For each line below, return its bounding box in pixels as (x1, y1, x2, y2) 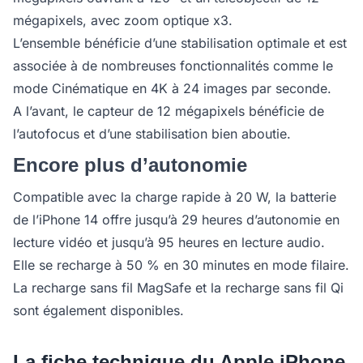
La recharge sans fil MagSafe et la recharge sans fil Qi (13, 280, 344, 296)
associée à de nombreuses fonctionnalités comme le (13, 58, 333, 74)
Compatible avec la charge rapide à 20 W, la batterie (13, 189, 336, 205)
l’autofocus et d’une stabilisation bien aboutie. (13, 126, 295, 142)
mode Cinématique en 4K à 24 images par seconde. (13, 80, 331, 96)
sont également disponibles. (13, 302, 188, 318)
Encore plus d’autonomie (13, 154, 247, 176)
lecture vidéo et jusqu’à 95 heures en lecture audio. (13, 234, 325, 250)
